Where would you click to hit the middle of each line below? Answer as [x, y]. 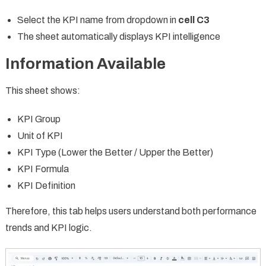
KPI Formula [43, 169]
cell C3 [194, 20]
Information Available [85, 64]
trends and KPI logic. [48, 228]
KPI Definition [46, 186]
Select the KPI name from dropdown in [97, 20]
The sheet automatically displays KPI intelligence [118, 37]
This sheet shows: [42, 91]
